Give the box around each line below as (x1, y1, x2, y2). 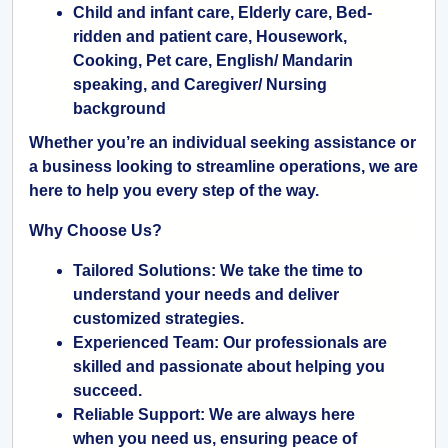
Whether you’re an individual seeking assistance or (29, 134, 416, 152)
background (73, 100, 166, 118)
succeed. (73, 382, 142, 400)
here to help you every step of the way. (29, 182, 319, 200)
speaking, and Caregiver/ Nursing (73, 76, 327, 94)
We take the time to (216, 262, 363, 280)
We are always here (205, 406, 355, 424)
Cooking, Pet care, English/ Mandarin (73, 52, 353, 70)
